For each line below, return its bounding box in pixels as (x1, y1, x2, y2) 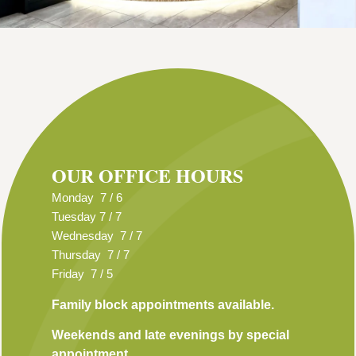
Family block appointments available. (52, 297, 274, 311)
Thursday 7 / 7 (52, 248, 130, 262)
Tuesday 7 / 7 (52, 210, 122, 224)
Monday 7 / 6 (52, 191, 122, 205)
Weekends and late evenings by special (52, 328, 289, 342)
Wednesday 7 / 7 (52, 229, 142, 243)
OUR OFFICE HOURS (52, 161, 243, 190)
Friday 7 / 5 (52, 267, 113, 281)
